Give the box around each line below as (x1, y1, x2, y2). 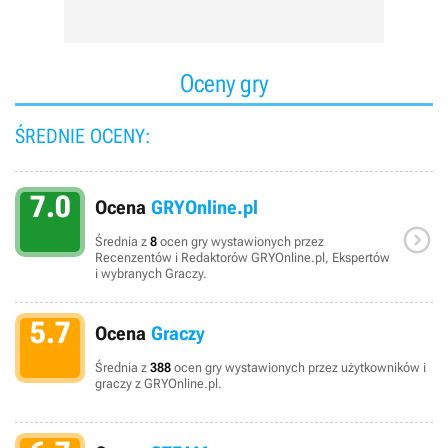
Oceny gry (180, 69, 268, 98)
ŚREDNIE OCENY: (15, 124, 150, 148)
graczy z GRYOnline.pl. (95, 376, 222, 391)
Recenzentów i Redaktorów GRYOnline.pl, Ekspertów (95, 250, 390, 265)
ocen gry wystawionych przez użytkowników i (171, 360, 426, 375)
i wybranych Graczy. (95, 266, 207, 281)
